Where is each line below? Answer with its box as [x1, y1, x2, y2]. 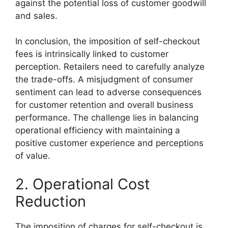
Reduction [15, 192, 86, 210]
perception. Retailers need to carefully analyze [15, 62, 205, 72]
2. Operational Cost [15, 175, 150, 193]
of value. [15, 151, 50, 161]
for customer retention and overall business [15, 100, 193, 110]
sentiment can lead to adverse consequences [15, 87, 202, 98]
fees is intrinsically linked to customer [15, 49, 168, 60]
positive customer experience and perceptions [15, 138, 204, 149]
